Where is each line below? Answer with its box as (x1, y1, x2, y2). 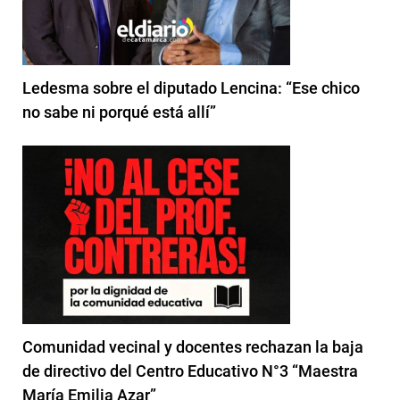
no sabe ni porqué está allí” (22, 102, 216, 121)
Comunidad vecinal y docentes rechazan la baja (22, 337, 363, 356)
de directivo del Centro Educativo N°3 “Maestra (22, 361, 358, 380)
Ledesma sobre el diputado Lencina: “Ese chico (22, 78, 360, 97)
